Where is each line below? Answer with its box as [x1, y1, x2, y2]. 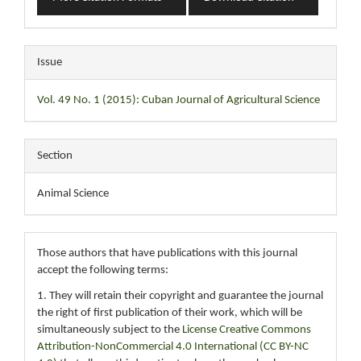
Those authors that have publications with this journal [37, 247, 297, 259]
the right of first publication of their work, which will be [37, 306, 302, 319]
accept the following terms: [37, 264, 168, 276]
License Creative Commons [180, 323, 311, 336]
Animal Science [37, 188, 109, 200]
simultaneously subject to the [37, 323, 180, 336]
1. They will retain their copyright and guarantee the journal [37, 289, 323, 302]
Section [37, 150, 73, 162]
